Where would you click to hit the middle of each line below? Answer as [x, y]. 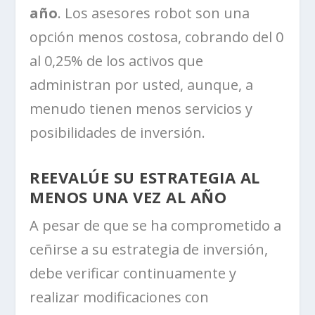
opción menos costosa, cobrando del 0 [157, 37]
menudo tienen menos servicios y [141, 108]
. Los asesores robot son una [154, 13]
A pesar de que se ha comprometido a [156, 225]
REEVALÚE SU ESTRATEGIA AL [145, 177]
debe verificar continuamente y [133, 273]
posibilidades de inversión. [118, 132]
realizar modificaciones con [120, 297]
